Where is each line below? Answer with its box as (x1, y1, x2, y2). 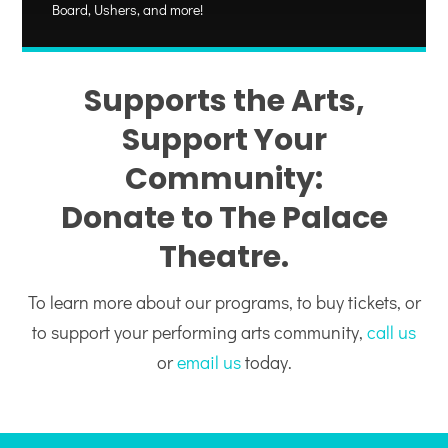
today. (240, 350, 292, 375)
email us (176, 350, 241, 375)
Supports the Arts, (83, 80, 365, 123)
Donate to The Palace (60, 197, 388, 240)
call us (367, 320, 416, 345)
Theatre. (159, 236, 289, 279)
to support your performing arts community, (32, 320, 367, 345)
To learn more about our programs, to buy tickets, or (27, 290, 421, 315)
